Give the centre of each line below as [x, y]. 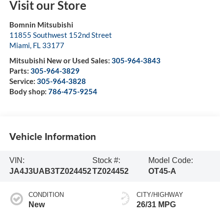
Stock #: [107, 161]
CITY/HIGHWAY [160, 195]
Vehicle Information [53, 136]
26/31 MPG [156, 205]
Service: [23, 81]
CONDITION [46, 195]
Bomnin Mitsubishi [41, 25]
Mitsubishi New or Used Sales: [60, 61]
